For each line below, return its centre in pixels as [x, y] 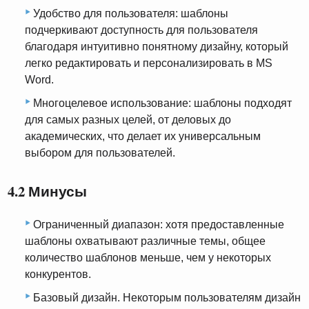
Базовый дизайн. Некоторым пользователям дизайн [167, 297]
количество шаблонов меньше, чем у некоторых [148, 257]
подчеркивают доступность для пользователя [141, 30]
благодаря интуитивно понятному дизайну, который [157, 47]
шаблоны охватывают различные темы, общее [145, 241]
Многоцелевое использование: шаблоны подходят [162, 103]
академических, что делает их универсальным [143, 136]
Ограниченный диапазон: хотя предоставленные [159, 224]
